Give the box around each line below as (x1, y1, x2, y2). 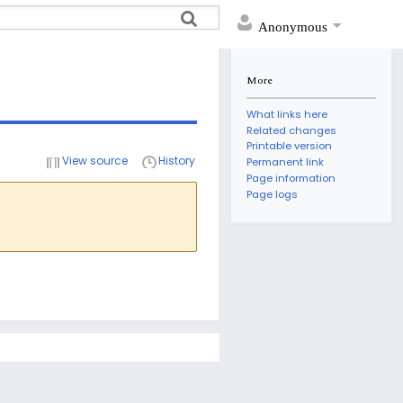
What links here (246, 107, 328, 122)
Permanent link (246, 155, 325, 170)
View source (62, 152, 128, 168)
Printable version (246, 139, 333, 154)
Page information (246, 170, 336, 185)
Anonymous (258, 19, 327, 34)
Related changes (246, 122, 337, 138)
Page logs (246, 186, 299, 201)
